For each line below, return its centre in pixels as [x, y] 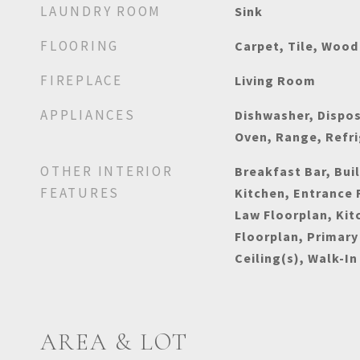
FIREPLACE [82, 80]
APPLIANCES [88, 115]
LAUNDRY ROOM [101, 11]
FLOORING [80, 46]
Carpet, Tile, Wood [296, 46]
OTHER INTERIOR [107, 171]
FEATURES [80, 193]
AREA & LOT [114, 342]
